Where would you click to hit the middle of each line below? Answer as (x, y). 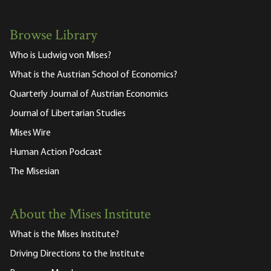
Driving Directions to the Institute (77, 254)
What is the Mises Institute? (64, 235)
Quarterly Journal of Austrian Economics (89, 95)
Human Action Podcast (56, 153)
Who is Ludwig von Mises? (60, 56)
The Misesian (34, 172)
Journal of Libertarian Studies (68, 114)
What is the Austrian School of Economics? (93, 75)
